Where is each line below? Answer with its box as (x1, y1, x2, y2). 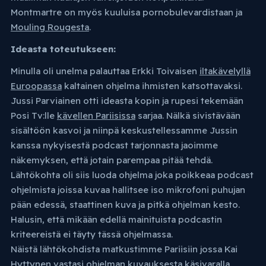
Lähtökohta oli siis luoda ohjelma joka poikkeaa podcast (10, 169, 254, 181)
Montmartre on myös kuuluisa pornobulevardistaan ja (10, 7, 242, 18)
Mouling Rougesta (10, 21, 89, 33)
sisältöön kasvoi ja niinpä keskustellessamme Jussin (10, 125, 237, 137)
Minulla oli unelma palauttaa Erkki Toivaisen (10, 65, 199, 77)
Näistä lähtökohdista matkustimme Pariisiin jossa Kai (10, 243, 237, 255)
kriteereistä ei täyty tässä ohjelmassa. (10, 229, 173, 240)
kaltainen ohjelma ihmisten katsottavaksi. (61, 80, 242, 92)
